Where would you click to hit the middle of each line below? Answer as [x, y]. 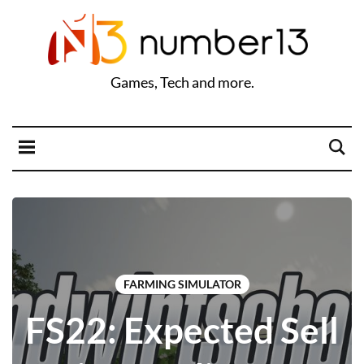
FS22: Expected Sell [182, 330]
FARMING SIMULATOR [182, 284]
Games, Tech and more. [182, 82]
